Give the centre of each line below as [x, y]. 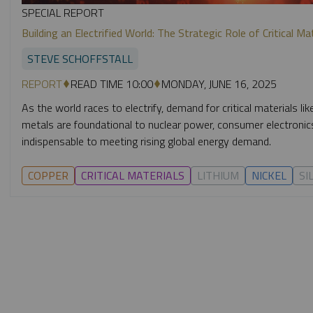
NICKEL [269, 175]
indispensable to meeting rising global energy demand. [146, 141]
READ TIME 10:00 [112, 83]
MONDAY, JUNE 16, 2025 [219, 83]
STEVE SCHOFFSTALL [80, 58]
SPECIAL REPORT [63, 12]
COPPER [48, 175]
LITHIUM [218, 175]
